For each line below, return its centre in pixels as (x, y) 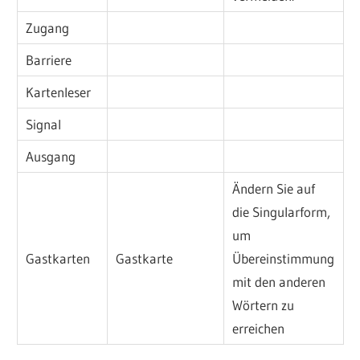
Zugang (48, 28)
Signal (44, 125)
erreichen (259, 329)
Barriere (49, 60)
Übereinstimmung (284, 259)
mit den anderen (279, 282)
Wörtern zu (264, 305)
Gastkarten (58, 259)
